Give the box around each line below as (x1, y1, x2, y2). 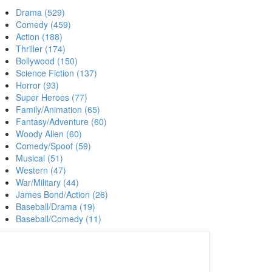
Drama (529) (16, 6, 65, 19)
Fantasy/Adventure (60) (16, 115, 107, 128)
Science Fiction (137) (16, 67, 97, 80)
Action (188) (16, 30, 63, 43)
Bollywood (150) (16, 55, 78, 67)
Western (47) (16, 164, 66, 177)
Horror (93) (16, 79, 59, 92)
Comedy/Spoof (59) (16, 140, 91, 152)
